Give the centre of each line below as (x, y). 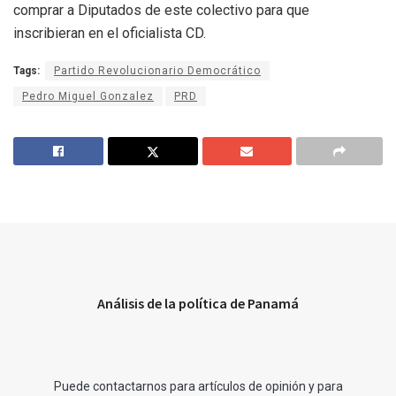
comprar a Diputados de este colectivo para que (161, 11)
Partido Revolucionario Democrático (157, 71)
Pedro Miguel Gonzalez (88, 97)
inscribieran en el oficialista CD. (110, 34)
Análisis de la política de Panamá (198, 304)
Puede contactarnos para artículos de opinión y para (198, 387)
